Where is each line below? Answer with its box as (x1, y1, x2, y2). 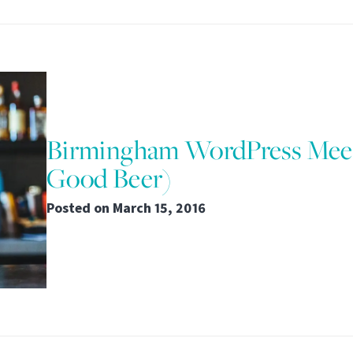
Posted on (46, 198, 113, 218)
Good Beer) (46, 159, 172, 197)
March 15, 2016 (113, 198, 206, 218)
